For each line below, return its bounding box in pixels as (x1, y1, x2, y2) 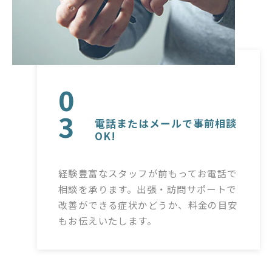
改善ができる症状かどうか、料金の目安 (58, 198, 238, 212)
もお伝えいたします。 (58, 214, 157, 228)
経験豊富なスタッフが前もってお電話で (58, 166, 237, 180)
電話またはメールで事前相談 (94, 115, 237, 131)
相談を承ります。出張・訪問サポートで (58, 182, 237, 196)
